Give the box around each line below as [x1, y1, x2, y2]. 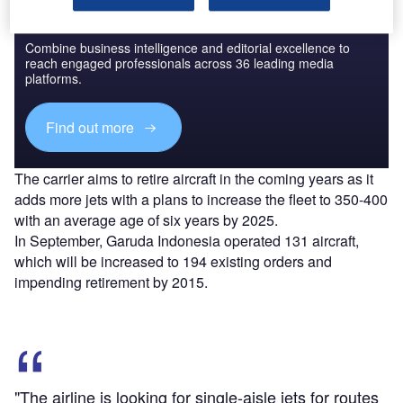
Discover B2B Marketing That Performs [25, 6, 300, 31]
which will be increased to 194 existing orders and [14, 251, 332, 273]
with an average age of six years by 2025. [14, 210, 278, 231]
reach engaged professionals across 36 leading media [25, 53, 334, 72]
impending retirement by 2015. [14, 272, 208, 293]
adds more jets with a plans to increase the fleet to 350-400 [14, 189, 388, 210]
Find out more [46, 117, 139, 138]
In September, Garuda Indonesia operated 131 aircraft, [14, 230, 359, 252]
